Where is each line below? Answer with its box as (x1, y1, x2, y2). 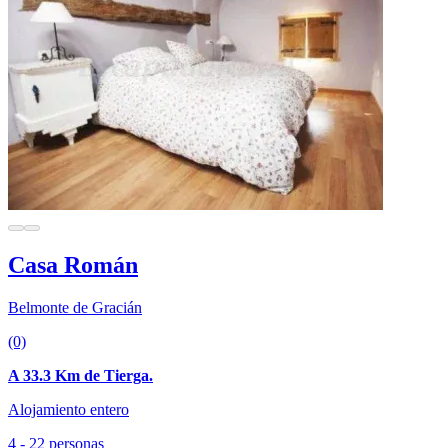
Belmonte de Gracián (8, 299, 142, 317)
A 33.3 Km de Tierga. (8, 367, 153, 385)
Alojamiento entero (8, 401, 129, 419)
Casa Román (8, 252, 138, 279)
